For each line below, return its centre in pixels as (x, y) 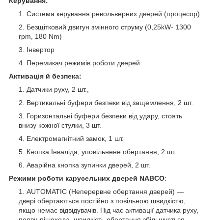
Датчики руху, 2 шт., (58, 90)
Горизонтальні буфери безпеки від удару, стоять (104, 116)
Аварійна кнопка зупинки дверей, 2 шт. (89, 165)
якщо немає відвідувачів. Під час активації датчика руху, (109, 210)
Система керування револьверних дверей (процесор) (113, 14)
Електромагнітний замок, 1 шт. (75, 139)
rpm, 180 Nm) (40, 37)
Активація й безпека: (45, 76)
